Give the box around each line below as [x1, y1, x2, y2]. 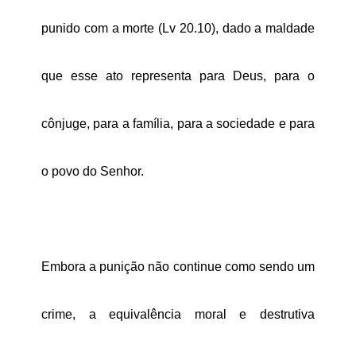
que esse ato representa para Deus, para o [41, 69, 315, 83]
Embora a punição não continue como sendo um [41, 260, 315, 274]
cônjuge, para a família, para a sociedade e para [41, 117, 315, 131]
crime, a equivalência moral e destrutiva [41, 308, 315, 322]
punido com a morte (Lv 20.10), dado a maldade [41, 21, 315, 36]
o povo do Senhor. [41, 164, 144, 179]
